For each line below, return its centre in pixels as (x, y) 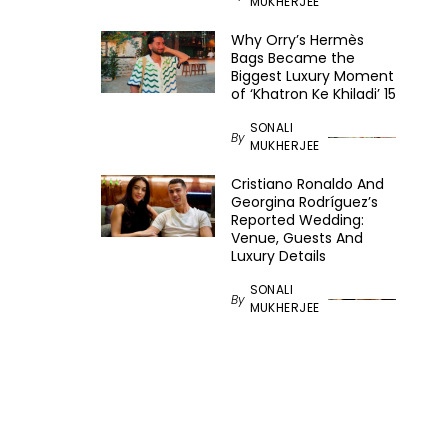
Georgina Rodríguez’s (304, 202)
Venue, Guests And (296, 238)
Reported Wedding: (297, 220)
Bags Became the (292, 58)
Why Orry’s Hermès (297, 40)
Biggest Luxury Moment (312, 76)
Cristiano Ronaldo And (307, 184)
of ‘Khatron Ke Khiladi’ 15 (313, 94)
